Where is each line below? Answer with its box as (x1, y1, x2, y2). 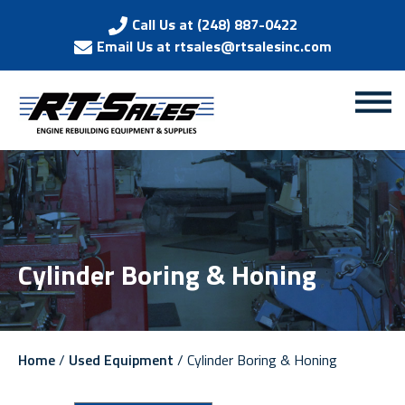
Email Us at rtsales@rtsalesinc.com (97, 35, 332, 57)
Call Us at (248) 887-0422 (131, 14, 297, 35)
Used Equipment (69, 349, 174, 371)
